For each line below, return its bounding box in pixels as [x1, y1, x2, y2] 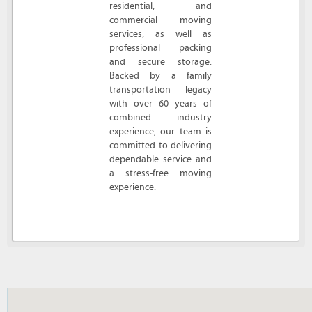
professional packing [109, 42, 212, 54]
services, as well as [109, 28, 212, 40]
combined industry [109, 111, 212, 123]
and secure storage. [109, 56, 212, 68]
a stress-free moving [109, 167, 212, 179]
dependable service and [109, 153, 212, 165]
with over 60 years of [109, 97, 212, 109]
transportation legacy [109, 84, 212, 95]
